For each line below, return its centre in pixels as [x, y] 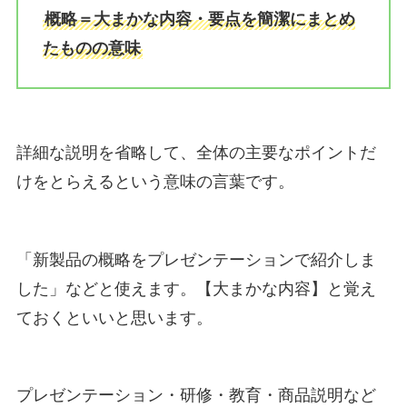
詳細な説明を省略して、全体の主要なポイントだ [196, 152]
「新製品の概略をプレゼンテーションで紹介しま [196, 259]
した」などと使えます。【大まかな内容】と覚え [196, 288]
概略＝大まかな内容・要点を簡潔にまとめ [199, 20]
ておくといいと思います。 [114, 318]
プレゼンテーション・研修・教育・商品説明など [196, 396]
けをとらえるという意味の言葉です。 [155, 181]
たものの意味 [91, 49]
